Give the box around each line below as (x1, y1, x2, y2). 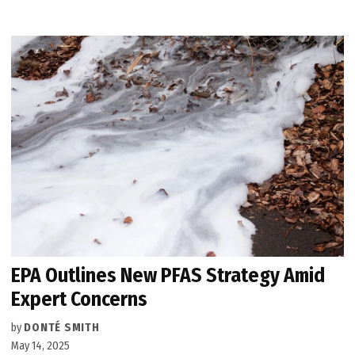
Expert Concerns (11, 287, 148, 312)
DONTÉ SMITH (24, 321, 100, 335)
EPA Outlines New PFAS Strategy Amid (11, 263, 326, 288)
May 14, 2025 (11, 339, 71, 353)
